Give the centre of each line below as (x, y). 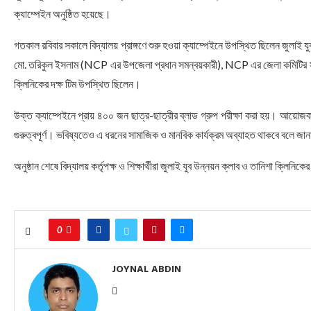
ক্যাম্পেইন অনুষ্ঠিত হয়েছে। (62, 14)
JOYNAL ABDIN (146, 269)
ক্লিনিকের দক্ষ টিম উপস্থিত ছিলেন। (77, 84)
